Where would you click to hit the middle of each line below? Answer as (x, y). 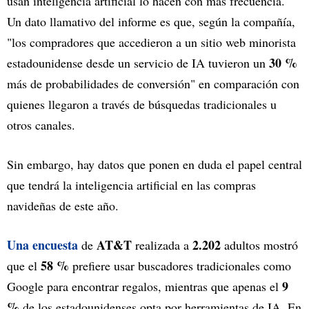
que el (24, 266)
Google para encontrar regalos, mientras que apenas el (144, 287)
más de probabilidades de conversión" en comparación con (153, 84)
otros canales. (41, 125)
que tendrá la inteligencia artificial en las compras (131, 185)
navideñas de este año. (63, 206)
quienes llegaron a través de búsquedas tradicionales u (142, 104)
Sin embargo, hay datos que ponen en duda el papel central (154, 165)
